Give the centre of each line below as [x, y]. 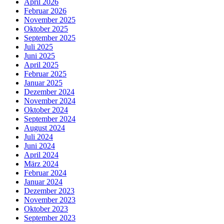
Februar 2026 [45, 11]
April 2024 [41, 155]
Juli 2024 [38, 137]
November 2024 [50, 101]
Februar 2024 [45, 173]
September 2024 [50, 119]
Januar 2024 [43, 182]
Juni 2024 [39, 146]
